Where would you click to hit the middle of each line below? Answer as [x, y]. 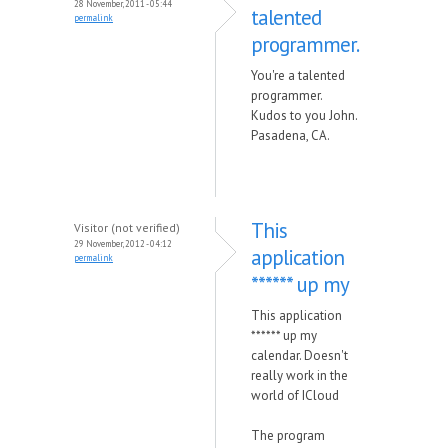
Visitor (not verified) [127, 227]
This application [296, 315]
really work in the [299, 375]
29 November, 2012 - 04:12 [123, 243]
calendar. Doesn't [299, 355]
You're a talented [298, 75]
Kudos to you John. [304, 115]
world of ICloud [295, 395]
